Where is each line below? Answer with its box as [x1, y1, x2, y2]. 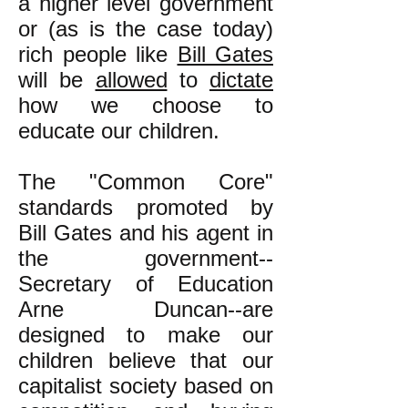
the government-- [18, 246, 273, 270]
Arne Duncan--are [18, 297, 273, 321]
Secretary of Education [18, 271, 273, 296]
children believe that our [18, 348, 273, 372]
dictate [209, 67, 273, 92]
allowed [95, 67, 168, 92]
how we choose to [18, 93, 273, 117]
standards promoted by [18, 195, 273, 219]
